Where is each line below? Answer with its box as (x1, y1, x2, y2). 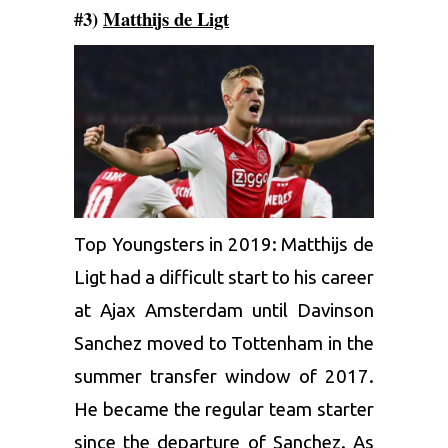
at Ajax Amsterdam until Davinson (74, 299, 374, 321)
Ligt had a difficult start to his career (74, 266, 374, 288)
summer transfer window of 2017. (74, 365, 374, 387)
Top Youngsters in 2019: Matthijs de (74, 233, 374, 255)
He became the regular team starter (74, 398, 374, 420)
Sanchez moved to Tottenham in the (74, 332, 374, 354)
